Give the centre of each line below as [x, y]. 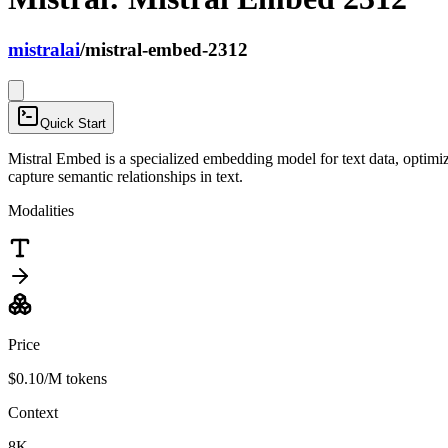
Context [33, 412]
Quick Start [73, 123]
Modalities [41, 210]
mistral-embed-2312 [166, 49]
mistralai [44, 49]
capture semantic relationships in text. [125, 176]
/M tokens [75, 378]
